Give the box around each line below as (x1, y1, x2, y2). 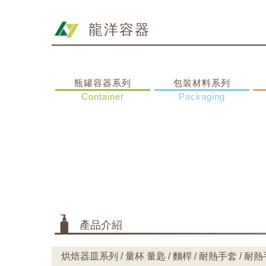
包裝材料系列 (173, 78, 230, 88)
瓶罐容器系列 (74, 78, 132, 88)
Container (81, 91, 125, 102)
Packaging (178, 91, 225, 102)
